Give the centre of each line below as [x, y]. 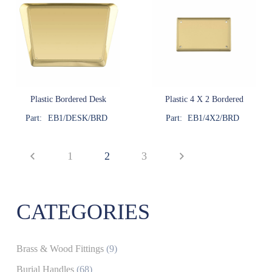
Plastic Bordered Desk [68, 99]
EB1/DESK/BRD [77, 117]
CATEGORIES [83, 212]
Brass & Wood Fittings [60, 249]
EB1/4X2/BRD [213, 117]
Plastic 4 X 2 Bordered [204, 99]
